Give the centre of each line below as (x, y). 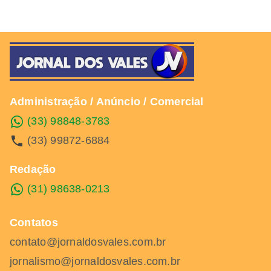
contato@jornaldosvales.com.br (88, 242)
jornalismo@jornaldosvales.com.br (95, 261)
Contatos (34, 223)
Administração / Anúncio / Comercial (107, 102)
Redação (33, 169)
